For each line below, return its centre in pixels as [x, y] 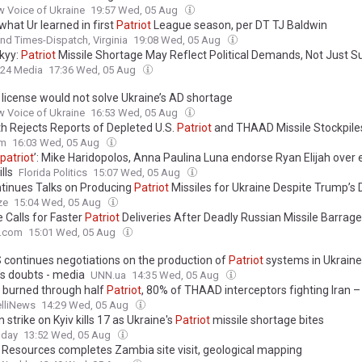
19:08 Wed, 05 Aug [178, 40]
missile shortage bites [267, 320]
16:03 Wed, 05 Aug [57, 142]
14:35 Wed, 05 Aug [177, 275]
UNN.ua [108, 275]
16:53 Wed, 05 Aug [135, 112]
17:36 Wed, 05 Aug [93, 69]
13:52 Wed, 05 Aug [68, 335]
